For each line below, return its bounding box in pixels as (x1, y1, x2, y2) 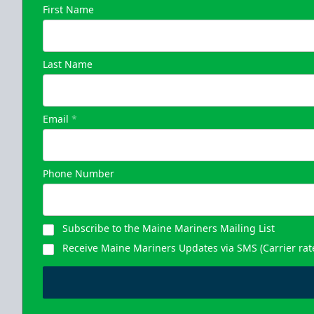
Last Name (43, 57, 93, 71)
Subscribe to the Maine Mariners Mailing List (62, 221, 275, 235)
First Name (43, 2, 94, 16)
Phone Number (43, 166, 114, 180)
